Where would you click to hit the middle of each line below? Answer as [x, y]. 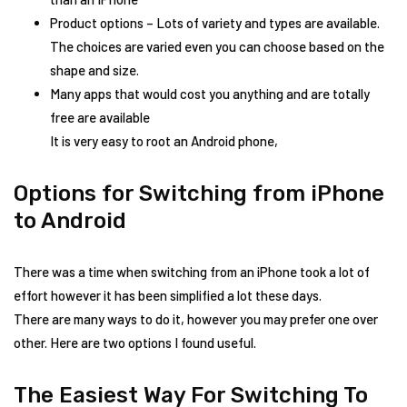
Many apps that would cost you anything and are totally [210, 94]
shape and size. [94, 70]
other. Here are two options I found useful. [135, 342]
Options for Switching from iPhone [199, 194]
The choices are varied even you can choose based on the [217, 46]
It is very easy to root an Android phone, [164, 141]
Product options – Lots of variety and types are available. [215, 23]
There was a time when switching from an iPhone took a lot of [192, 272]
